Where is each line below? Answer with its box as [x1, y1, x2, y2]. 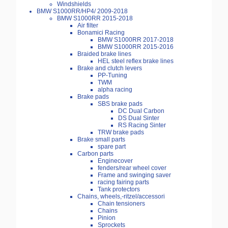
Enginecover [98, 157, 133, 165]
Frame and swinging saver [98, 172, 171, 179]
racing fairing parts [98, 179, 149, 186]
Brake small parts [77, 136, 125, 144]
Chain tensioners [98, 200, 145, 208]
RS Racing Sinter [118, 122, 166, 129]
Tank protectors [98, 186, 140, 193]
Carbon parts [77, 150, 113, 158]
